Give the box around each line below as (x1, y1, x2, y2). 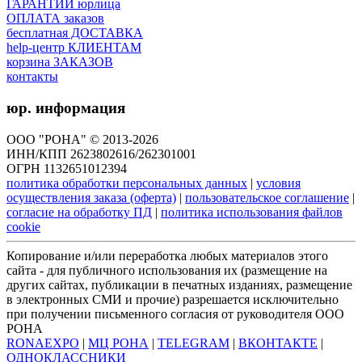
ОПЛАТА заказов (6, 11, 104, 26)
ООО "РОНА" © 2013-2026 (6, 132, 158, 146)
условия (256, 175, 301, 190)
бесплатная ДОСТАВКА (6, 26, 143, 40)
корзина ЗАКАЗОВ (6, 55, 113, 69)
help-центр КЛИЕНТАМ (6, 40, 141, 55)
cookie (6, 219, 40, 234)
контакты (6, 69, 58, 84)
